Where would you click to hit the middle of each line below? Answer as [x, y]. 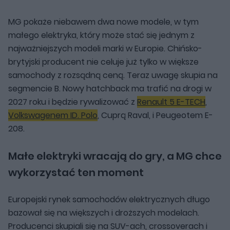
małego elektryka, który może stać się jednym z [101, 35]
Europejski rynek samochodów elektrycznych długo [109, 199]
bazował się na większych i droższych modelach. [104, 213]
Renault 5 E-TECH [171, 102]
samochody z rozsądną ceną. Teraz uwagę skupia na [113, 75]
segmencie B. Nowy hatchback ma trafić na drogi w [110, 88]
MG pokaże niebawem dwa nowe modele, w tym [103, 22]
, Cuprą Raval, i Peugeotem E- [155, 115]
